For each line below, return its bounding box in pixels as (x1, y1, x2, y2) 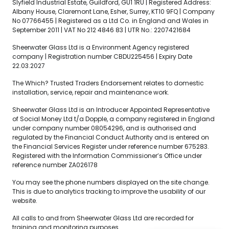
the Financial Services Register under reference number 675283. (12, 142, 209, 151)
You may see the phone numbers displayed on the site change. (12, 178, 210, 187)
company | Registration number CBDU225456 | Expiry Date (12, 52, 192, 61)
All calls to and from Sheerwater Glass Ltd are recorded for (12, 214, 194, 223)
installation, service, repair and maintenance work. (12, 88, 169, 97)
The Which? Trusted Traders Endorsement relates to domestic (12, 79, 204, 88)
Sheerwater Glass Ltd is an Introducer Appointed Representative (12, 105, 210, 114)
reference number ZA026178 (12, 161, 98, 170)
